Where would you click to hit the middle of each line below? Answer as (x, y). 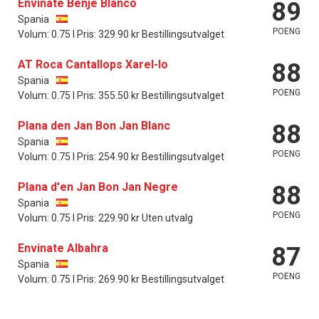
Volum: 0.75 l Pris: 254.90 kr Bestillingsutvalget (121, 156)
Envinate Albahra (63, 248)
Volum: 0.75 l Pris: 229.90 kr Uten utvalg (105, 218)
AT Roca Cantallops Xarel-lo (93, 64)
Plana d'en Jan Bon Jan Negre (98, 187)
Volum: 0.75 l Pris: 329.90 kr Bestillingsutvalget (121, 34)
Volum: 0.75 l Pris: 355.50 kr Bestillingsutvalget (121, 95)
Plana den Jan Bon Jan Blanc (94, 125)
